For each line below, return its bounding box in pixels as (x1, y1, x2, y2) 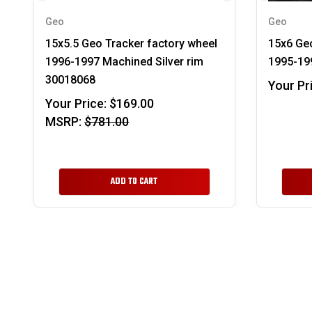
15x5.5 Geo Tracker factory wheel (45, 37, 217, 50)
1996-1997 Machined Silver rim (45, 55, 203, 68)
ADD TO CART (111, 175, 158, 189)
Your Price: (45, 96, 107, 111)
